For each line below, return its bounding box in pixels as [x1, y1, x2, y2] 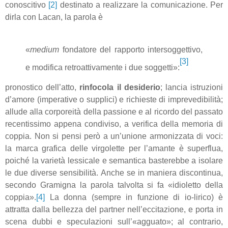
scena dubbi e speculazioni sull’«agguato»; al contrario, [5, 217, 223, 226]
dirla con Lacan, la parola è [5, 12, 103, 21]
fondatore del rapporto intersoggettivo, [62, 45, 203, 54]
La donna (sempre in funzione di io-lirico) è [45, 193, 223, 202]
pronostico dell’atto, [5, 83, 80, 92]
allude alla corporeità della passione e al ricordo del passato [5, 107, 223, 117]
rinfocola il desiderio [79, 83, 160, 92]
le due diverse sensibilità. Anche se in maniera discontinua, [5, 168, 223, 178]
